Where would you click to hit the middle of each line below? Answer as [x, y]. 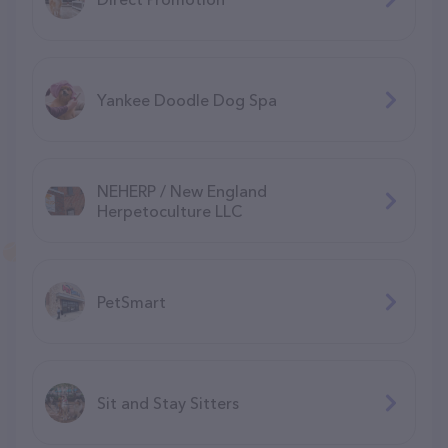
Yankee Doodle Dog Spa [187, 99]
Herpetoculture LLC [169, 210]
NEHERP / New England [182, 190]
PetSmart [131, 301]
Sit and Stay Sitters [168, 402]
